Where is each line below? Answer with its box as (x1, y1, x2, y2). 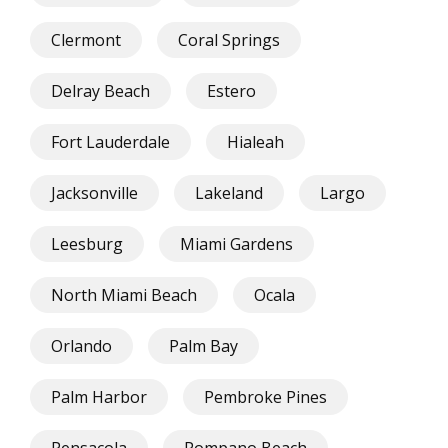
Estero (207, 80, 256, 103)
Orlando (51, 335, 112, 358)
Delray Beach (51, 80, 150, 103)
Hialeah (227, 131, 284, 154)
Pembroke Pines (204, 386, 327, 409)
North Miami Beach (51, 284, 197, 307)
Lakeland (195, 182, 263, 205)
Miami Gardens (180, 233, 293, 256)
